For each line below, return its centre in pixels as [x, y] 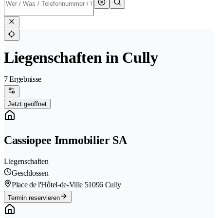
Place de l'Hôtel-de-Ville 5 [50, 185]
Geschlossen [30, 173]
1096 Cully [105, 185]
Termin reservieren [34, 198]
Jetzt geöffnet [27, 104]
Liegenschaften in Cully [81, 58]
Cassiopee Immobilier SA [65, 140]
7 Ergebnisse [23, 79]
